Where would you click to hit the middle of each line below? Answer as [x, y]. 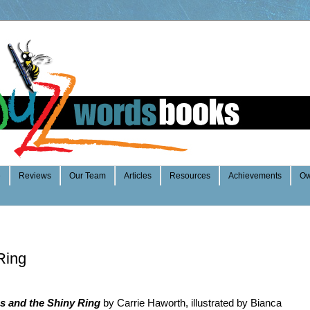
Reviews [35, 176]
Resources [190, 176]
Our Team [88, 176]
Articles [138, 176]
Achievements [255, 176]
